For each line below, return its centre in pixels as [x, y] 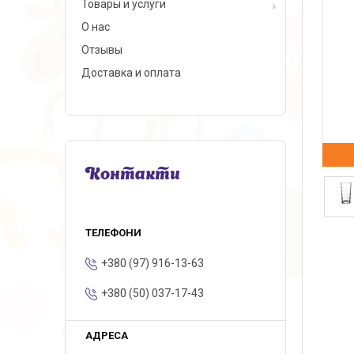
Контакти [133, 175]
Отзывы [102, 50]
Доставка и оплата [131, 73]
